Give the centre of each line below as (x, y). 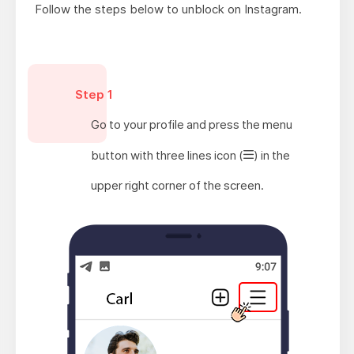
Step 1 (94, 95)
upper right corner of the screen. (178, 186)
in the (275, 156)
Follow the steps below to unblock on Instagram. (168, 9)
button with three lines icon (165, 156)
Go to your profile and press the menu (192, 125)
